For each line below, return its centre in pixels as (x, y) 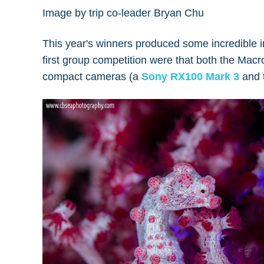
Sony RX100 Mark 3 (190, 77)
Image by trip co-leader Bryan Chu (123, 13)
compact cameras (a (92, 77)
